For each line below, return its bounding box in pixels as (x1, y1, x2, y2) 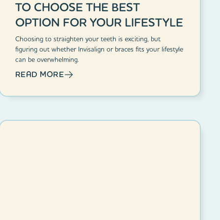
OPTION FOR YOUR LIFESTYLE (15, 14, 183, 30)
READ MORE (15, 69, 64, 80)
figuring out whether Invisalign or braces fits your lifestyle (15, 44, 183, 54)
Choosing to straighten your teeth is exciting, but (15, 34, 161, 43)
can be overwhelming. (15, 55, 79, 64)
